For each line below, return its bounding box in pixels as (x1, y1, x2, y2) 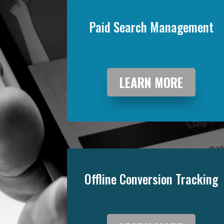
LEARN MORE (119, 72, 183, 91)
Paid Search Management (89, 17, 214, 36)
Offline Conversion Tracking (84, 169, 218, 188)
